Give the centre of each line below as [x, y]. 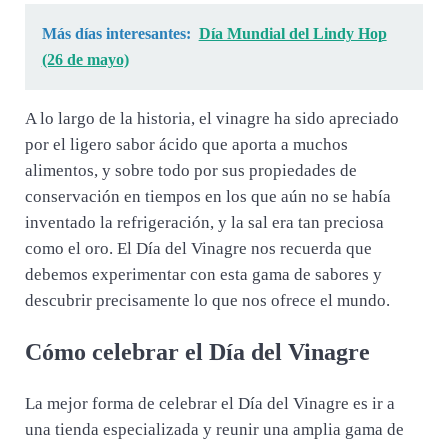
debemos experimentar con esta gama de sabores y [203, 275]
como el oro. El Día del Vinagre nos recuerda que [198, 249]
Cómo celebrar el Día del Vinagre [197, 351]
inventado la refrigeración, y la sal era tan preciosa [204, 223]
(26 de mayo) [85, 59]
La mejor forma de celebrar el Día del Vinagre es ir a [209, 403]
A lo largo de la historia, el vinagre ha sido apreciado [211, 119]
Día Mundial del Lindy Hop [292, 33]
